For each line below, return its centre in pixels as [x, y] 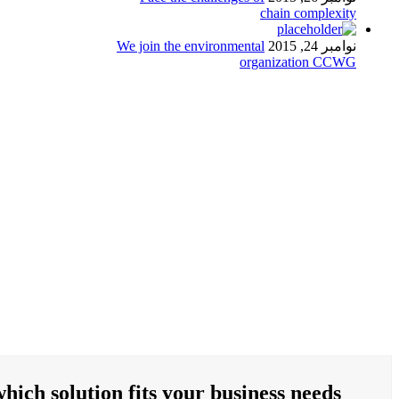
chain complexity [308, 12]
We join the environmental [191, 45]
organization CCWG [298, 61]
